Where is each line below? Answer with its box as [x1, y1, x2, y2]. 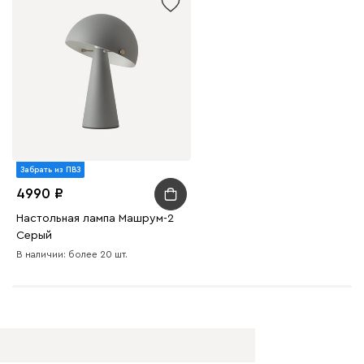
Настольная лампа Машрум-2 [16, 212, 174, 224]
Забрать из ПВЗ [20, 165, 80, 174]
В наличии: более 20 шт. [16, 249, 128, 259]
